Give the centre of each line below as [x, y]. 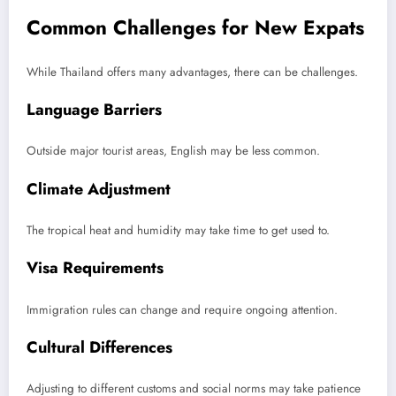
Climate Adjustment [99, 189]
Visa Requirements [95, 268]
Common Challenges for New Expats [195, 28]
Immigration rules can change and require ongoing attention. [182, 309]
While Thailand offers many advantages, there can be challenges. [192, 72]
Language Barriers [94, 109]
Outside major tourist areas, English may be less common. [173, 151]
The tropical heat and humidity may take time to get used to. [178, 231]
